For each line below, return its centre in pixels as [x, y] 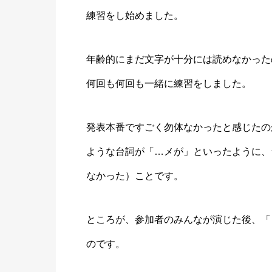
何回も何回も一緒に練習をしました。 [169, 83]
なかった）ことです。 [135, 176]
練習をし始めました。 [135, 15]
